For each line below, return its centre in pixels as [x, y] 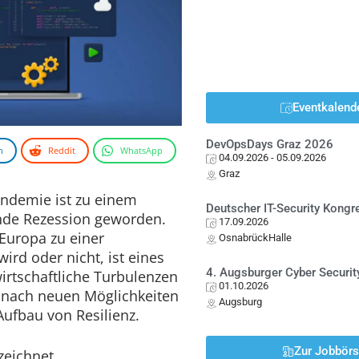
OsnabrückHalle [256, 238]
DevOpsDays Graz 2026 [270, 144]
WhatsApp [141, 150]
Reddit [62, 150]
